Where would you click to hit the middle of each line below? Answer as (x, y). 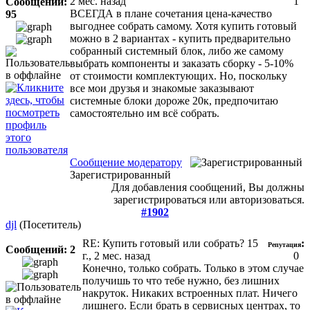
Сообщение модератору (126, 162)
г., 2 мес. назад (116, 255)
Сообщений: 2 (40, 249)
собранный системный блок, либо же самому (177, 51)
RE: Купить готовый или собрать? (165, 243)
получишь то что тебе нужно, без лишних (181, 280)
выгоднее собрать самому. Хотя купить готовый (183, 26)
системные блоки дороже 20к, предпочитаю (174, 100)
